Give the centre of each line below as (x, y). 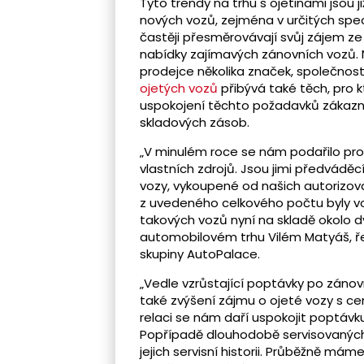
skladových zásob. (195, 123)
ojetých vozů (179, 89)
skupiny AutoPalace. (200, 254)
